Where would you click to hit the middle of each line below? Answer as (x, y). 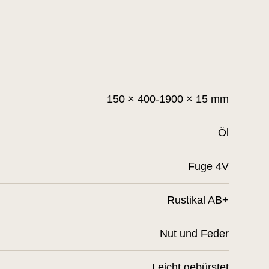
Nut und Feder (194, 234)
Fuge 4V (208, 166)
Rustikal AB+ (198, 200)
